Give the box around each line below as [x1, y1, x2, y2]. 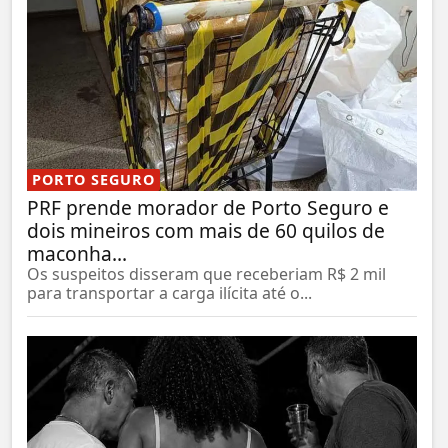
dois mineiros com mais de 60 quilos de [27, 216, 385, 244]
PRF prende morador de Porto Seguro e [27, 193, 389, 221]
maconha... [27, 239, 127, 267]
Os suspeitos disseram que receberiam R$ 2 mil [27, 262, 386, 285]
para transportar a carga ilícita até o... [27, 281, 312, 304]
